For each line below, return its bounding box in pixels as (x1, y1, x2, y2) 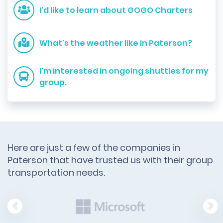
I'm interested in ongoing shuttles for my (39, 65, 209, 77)
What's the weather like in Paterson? (39, 37, 192, 49)
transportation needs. (7, 166, 105, 179)
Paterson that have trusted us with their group (7, 154, 213, 166)
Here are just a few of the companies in (7, 141, 180, 154)
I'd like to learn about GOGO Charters (39, 4, 193, 16)
